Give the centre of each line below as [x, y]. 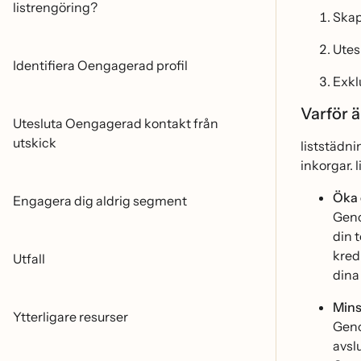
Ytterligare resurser [71, 317]
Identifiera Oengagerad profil [100, 65]
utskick [35, 143]
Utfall [29, 259]
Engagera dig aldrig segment [100, 201]
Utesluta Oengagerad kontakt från [116, 123]
